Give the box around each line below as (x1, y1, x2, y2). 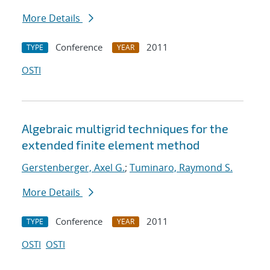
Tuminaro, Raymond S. (130, 161, 233, 175)
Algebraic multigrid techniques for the (22, 121, 228, 136)
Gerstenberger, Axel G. (22, 161, 125, 175)
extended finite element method (22, 137, 199, 152)
